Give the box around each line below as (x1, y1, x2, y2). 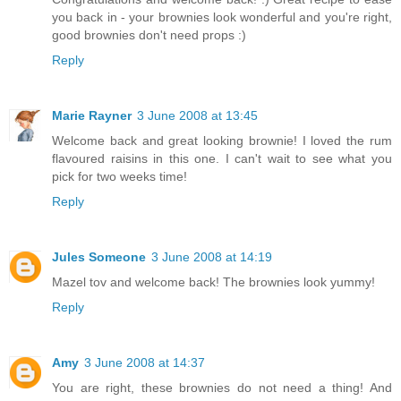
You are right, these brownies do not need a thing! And (52, 380, 392, 396)
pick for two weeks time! (52, 169, 187, 184)
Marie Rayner (52, 108, 132, 124)
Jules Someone (52, 250, 146, 265)
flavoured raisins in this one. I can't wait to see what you (52, 151, 392, 166)
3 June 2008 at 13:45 (137, 108, 258, 124)
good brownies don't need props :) (52, 28, 246, 43)
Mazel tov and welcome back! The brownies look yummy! (52, 275, 375, 290)
